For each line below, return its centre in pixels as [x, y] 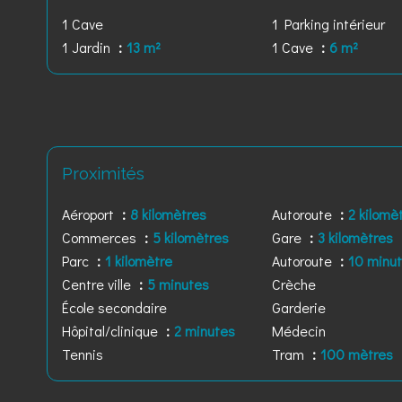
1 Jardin [88, 47]
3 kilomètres [356, 237]
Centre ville [98, 284]
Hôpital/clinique [112, 331]
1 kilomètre [139, 261]
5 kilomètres [191, 237]
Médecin [299, 331]
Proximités [103, 173]
